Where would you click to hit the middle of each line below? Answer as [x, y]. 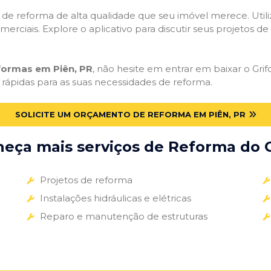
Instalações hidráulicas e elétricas [115, 198]
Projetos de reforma [86, 180]
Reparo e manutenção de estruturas [123, 216]
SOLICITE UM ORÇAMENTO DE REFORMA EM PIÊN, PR [130, 114]
